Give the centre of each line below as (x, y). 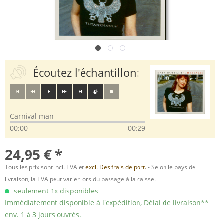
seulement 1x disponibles (55, 191)
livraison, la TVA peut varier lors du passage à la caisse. (80, 179)
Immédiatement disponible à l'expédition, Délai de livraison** (107, 203)
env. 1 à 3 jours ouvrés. (43, 214)
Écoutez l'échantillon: (86, 72)
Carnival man (32, 116)
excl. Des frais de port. (117, 167)
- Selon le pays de (172, 167)
